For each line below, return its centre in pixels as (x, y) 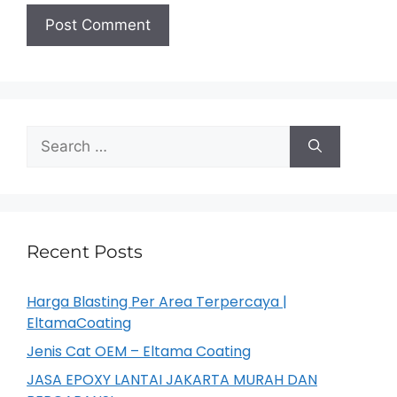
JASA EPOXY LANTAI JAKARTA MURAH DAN (172, 380)
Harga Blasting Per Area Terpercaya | (157, 302)
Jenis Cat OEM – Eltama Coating (139, 352)
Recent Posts (85, 252)
